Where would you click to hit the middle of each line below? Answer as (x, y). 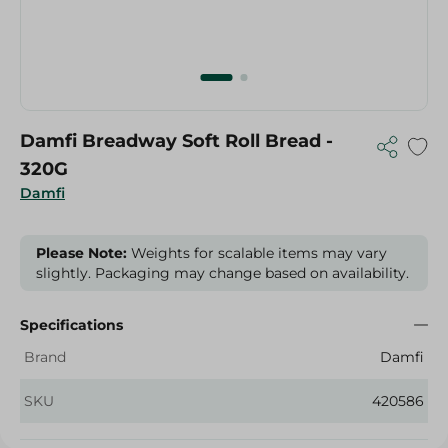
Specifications (71, 325)
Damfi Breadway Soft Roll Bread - (176, 141)
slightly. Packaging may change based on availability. (222, 273)
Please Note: (81, 253)
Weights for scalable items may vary (257, 253)
